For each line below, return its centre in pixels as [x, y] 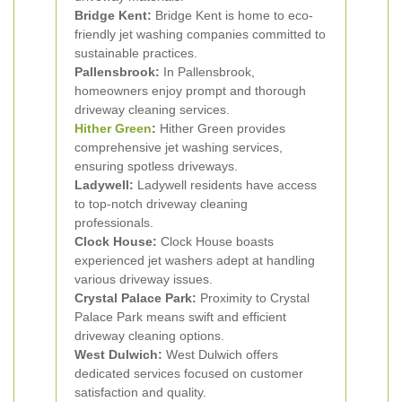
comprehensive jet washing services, [179, 147]
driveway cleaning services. [152, 109]
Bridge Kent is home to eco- [232, 15]
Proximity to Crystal [253, 298]
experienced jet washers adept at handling [195, 260]
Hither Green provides [221, 128]
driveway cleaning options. [149, 336]
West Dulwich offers [220, 354]
